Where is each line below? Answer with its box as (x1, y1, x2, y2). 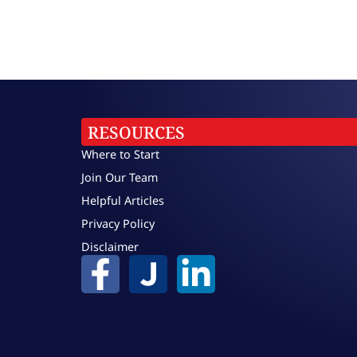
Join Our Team (81, 169, 158, 185)
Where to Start (81, 146, 159, 162)
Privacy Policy (81, 215, 155, 231)
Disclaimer (81, 238, 139, 254)
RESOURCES (88, 121, 185, 144)
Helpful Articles (81, 192, 164, 208)
